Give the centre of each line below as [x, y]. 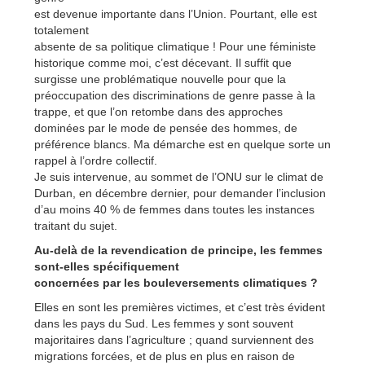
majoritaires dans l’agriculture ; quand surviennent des [174, 339]
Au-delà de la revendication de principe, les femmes [178, 250]
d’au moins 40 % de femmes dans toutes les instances [174, 209]
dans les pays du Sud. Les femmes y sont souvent [164, 323]
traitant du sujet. [76, 225]
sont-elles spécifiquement [107, 266]
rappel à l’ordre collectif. [96, 160]
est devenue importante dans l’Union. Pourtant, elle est [176, 13]
